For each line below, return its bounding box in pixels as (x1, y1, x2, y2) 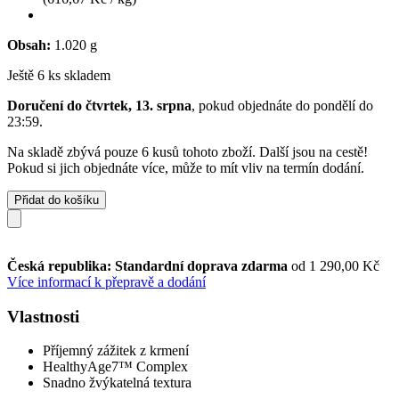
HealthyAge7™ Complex (43, 359, 188, 375)
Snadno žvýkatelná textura (43, 375, 191, 391)
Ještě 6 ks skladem (7, 67, 110, 83)
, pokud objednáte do (191, 97, 313, 113)
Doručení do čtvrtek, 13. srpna (7, 97, 191, 113)
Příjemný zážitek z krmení (43, 343, 189, 359)
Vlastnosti (7, 306, 79, 326)
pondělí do (313, 97, 373, 113)
